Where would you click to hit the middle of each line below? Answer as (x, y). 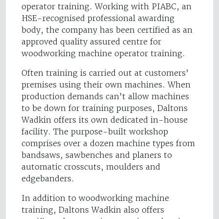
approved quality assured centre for (91, 42)
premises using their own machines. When (106, 85)
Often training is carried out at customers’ (105, 73)
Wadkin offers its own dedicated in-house (105, 120)
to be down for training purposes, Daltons (105, 108)
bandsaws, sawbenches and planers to (97, 155)
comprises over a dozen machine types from (108, 143)
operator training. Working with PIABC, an (107, 7)
